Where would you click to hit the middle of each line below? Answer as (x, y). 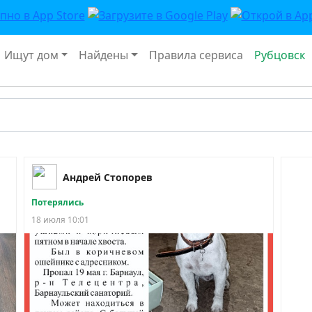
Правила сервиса (196, 55)
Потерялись (58, 202)
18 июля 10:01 (61, 219)
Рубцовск (280, 55)
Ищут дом (31, 55)
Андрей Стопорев (108, 177)
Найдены (104, 55)
